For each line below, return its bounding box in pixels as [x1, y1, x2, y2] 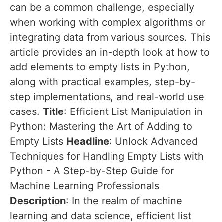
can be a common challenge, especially [10, 1, 194, 14]
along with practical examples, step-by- [10, 76, 195, 88]
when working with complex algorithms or [10, 16, 205, 29]
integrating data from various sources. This [10, 31, 210, 44]
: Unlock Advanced [109, 135, 198, 148]
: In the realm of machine [66, 195, 182, 207]
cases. [10, 106, 43, 118]
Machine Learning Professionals [10, 180, 159, 192]
